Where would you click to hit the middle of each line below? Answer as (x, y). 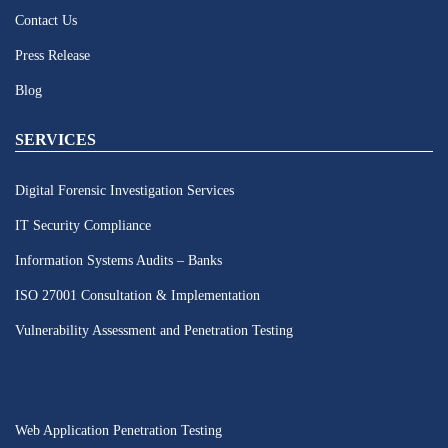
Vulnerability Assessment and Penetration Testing (154, 330)
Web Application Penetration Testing (118, 430)
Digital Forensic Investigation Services (124, 190)
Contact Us (46, 20)
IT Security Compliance (83, 225)
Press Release (52, 55)
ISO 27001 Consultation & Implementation (137, 295)
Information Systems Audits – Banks (118, 260)
